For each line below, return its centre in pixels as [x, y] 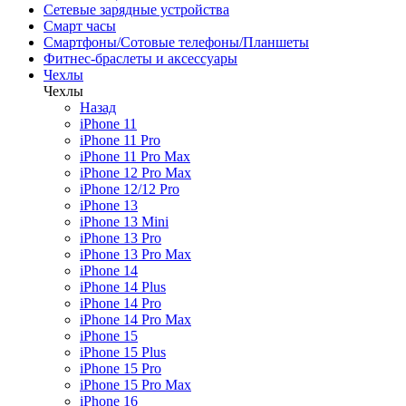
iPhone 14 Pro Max [135, 319]
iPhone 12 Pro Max [135, 173]
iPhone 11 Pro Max [135, 156]
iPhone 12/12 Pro [130, 189]
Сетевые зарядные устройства [136, 10]
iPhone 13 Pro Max [135, 254]
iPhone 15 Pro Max [135, 385]
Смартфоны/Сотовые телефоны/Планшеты [176, 42]
